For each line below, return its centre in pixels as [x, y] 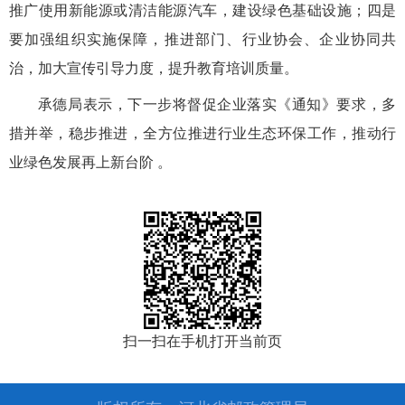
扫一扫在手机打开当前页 [202, 342]
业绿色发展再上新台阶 [81, 163]
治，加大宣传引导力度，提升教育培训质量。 [153, 69]
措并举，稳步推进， [76, 134]
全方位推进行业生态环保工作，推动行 [270, 134]
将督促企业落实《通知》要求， [277, 105]
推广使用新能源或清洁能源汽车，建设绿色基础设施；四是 [202, 11]
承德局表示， [83, 105]
